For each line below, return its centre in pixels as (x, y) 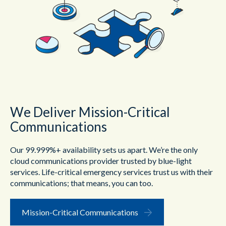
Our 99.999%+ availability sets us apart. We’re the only (104, 150)
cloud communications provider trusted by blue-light (101, 161)
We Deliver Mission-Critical (90, 112)
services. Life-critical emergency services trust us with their (111, 172)
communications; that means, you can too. (81, 183)
